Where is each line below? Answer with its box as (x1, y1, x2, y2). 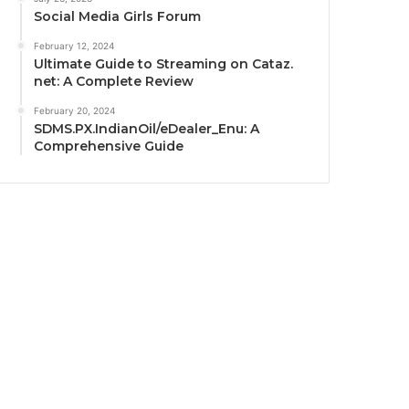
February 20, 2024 (34, 104, 116, 116)
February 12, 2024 (34, 39, 115, 51)
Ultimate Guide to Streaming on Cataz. (34, 55, 294, 72)
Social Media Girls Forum (34, 7, 202, 25)
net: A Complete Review (34, 72, 194, 89)
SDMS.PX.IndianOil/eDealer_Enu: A (34, 120, 260, 137)
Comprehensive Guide (34, 137, 184, 154)
